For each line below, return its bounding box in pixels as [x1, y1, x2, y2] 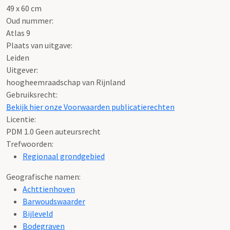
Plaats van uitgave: [6, 40, 72, 51]
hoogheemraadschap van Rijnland [6, 77, 125, 88]
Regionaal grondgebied [23, 151, 105, 162]
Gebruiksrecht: [6, 89, 57, 100]
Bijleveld [23, 208, 53, 219]
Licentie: [6, 114, 36, 125]
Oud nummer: [6, 15, 53, 26]
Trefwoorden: [6, 139, 53, 149]
